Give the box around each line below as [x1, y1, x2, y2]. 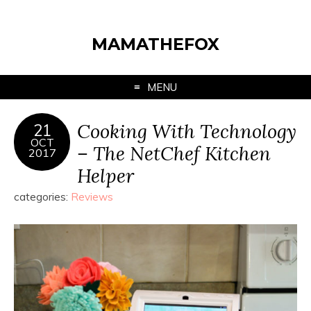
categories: [14, 190, 71, 203]
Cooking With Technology [77, 119, 296, 143]
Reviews [71, 190, 113, 203]
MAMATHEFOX [92, 34, 219, 54]
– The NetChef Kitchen [77, 141, 271, 165]
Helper [77, 163, 134, 187]
